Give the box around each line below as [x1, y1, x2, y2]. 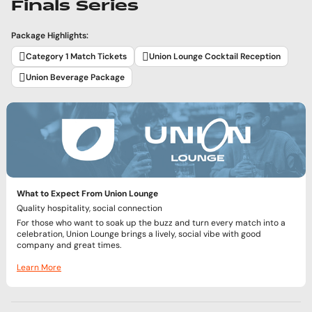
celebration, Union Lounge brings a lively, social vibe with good [17, 228, 261, 240]
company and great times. [17, 239, 121, 251]
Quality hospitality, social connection [17, 202, 162, 214]
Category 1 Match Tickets [26, 51, 127, 63]
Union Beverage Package [26, 72, 125, 84]
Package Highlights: [11, 30, 88, 42]
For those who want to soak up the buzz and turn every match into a [17, 217, 286, 228]
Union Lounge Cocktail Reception [149, 51, 281, 63]
